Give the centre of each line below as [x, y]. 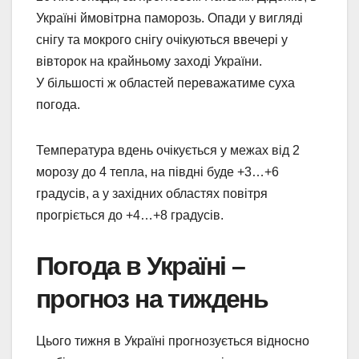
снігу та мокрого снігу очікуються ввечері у [162, 39]
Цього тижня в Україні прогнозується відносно [173, 341]
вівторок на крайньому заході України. [149, 61]
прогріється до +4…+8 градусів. [130, 215]
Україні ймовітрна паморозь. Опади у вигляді [169, 18]
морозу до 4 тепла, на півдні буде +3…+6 [157, 171]
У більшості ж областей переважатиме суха [165, 83]
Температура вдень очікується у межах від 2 [168, 150]
